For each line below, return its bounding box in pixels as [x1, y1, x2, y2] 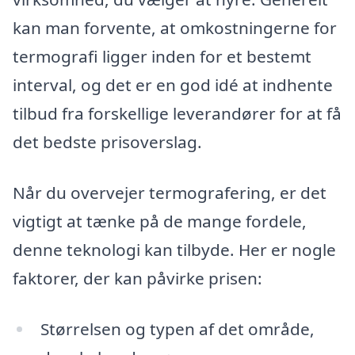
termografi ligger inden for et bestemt [13, 45, 311, 68]
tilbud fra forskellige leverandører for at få [13, 102, 342, 125]
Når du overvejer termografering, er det [13, 181, 326, 204]
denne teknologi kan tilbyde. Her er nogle [13, 238, 336, 261]
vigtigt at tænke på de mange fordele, [13, 209, 307, 232]
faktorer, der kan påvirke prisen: [13, 266, 262, 289]
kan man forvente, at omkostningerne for [13, 17, 337, 40]
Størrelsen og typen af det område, [40, 317, 315, 340]
